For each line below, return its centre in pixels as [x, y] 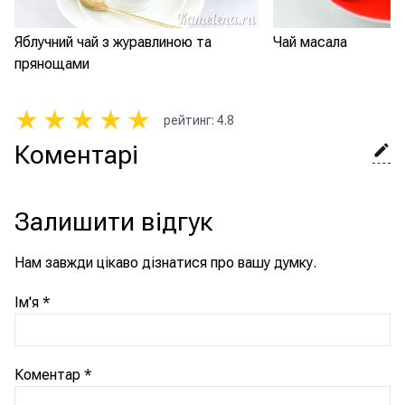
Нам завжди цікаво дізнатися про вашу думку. [165, 262]
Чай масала [310, 42]
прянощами [52, 63]
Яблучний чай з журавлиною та [113, 42]
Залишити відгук [113, 221]
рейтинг [188, 120]
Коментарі [76, 155]
